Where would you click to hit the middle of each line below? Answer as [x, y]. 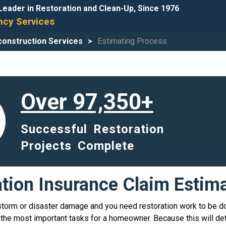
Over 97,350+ [87, 102]
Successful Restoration [92, 129]
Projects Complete [77, 146]
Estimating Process [132, 41]
